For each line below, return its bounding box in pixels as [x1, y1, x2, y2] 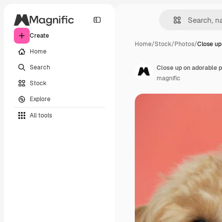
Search [30, 63, 50, 71]
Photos [174, 40, 194, 48]
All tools [30, 111, 52, 119]
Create [30, 32, 49, 40]
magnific [157, 74, 180, 82]
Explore [30, 95, 51, 103]
